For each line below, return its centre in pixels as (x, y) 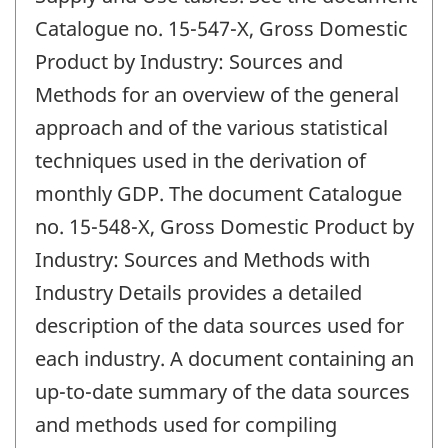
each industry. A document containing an (224, 359)
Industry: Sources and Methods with (202, 260)
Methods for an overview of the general (217, 95)
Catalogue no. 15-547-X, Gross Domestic (221, 29)
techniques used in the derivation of (200, 161)
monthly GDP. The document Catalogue (218, 194)
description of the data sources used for (219, 326)
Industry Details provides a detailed (198, 293)
